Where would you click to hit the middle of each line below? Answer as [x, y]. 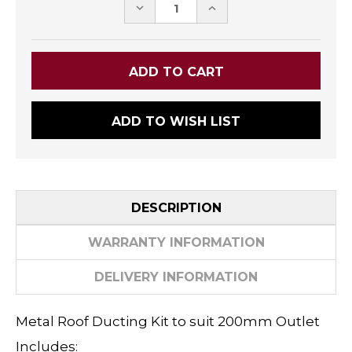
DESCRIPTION [176, 208]
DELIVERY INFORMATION [176, 277]
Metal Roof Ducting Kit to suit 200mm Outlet [168, 321]
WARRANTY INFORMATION [176, 243]
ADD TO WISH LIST [176, 122]
